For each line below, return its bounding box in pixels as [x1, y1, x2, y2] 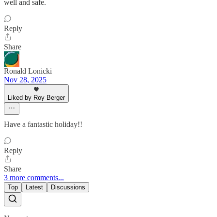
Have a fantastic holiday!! [4, 120, 82, 129]
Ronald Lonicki [4, 67, 52, 76]
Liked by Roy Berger [8, 94, 65, 102]
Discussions [51, 184, 85, 191]
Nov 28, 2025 [4, 76, 46, 84]
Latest [26, 184, 43, 191]
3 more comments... [4, 173, 64, 182]
